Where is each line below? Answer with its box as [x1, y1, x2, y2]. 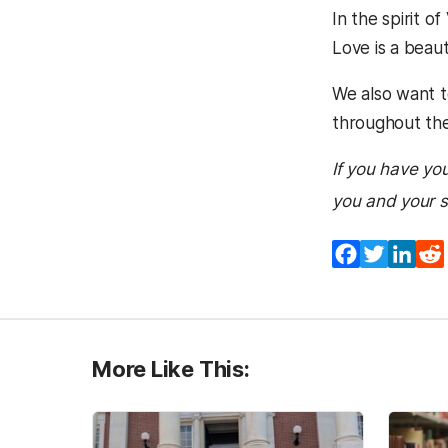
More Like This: [92, 356, 250, 382]
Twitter [388, 244, 445, 264]
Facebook [360, 244, 438, 264]
